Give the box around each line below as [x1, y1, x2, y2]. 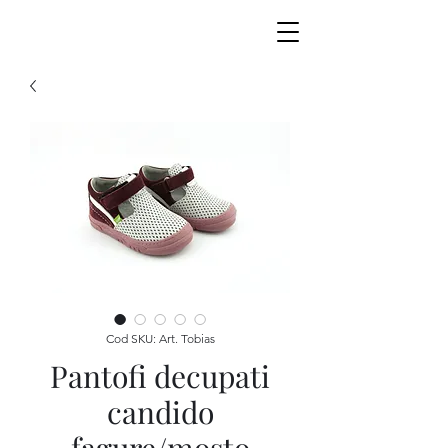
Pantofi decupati [50, 356, 270, 396]
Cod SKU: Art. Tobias [105, 331, 215, 346]
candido [106, 392, 214, 432]
